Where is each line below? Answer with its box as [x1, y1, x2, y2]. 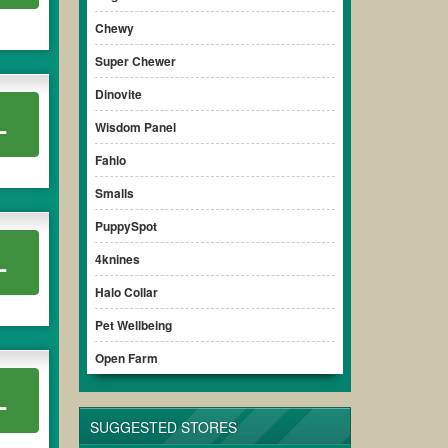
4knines [94, 250, 140, 268]
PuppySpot [94, 217, 157, 235]
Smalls [94, 184, 134, 202]
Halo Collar [94, 283, 158, 301]
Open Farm [94, 349, 158, 367]
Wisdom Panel [94, 118, 176, 136]
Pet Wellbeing [94, 316, 172, 334]
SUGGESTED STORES [89, 417, 237, 437]
